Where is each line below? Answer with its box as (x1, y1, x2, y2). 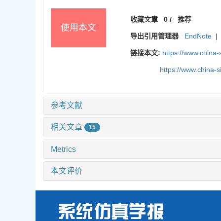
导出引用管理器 (130, 32, 179, 40)
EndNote (184, 32, 212, 40)
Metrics (51, 145, 76, 154)
